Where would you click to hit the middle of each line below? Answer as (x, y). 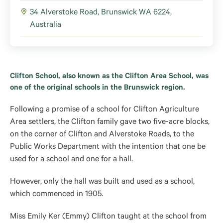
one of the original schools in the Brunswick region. (98, 88)
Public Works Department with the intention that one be (108, 147)
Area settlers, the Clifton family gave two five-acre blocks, (110, 122)
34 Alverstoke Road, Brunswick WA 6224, (101, 13)
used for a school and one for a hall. (71, 160)
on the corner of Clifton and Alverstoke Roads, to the (102, 135)
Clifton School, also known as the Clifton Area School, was (109, 77)
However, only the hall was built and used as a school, (102, 182)
